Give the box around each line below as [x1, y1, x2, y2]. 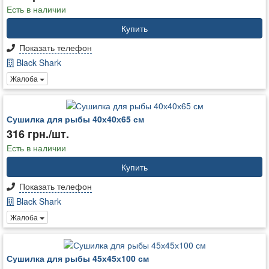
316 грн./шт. [7, 126, 69, 142]
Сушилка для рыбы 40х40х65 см [7, 113, 144, 125]
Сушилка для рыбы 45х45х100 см [7, 252, 149, 264]
